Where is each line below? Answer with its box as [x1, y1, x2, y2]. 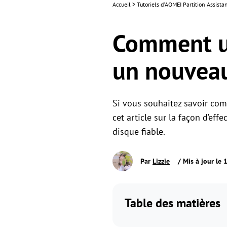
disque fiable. [112, 126, 165, 137]
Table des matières [125, 195, 220, 211]
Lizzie [153, 156, 170, 166]
